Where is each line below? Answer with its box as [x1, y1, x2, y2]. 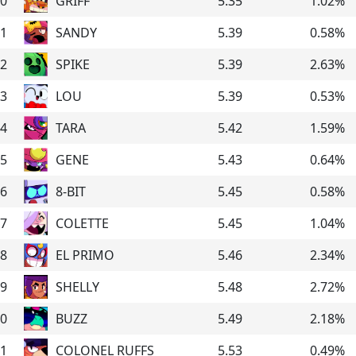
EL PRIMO [56, 246, 114, 264]
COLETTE [56, 214, 109, 232]
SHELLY [56, 277, 99, 296]
